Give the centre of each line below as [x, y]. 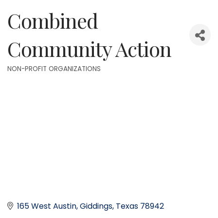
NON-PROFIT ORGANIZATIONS [54, 69]
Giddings [96, 206]
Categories [32, 78]
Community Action [89, 49]
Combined [53, 21]
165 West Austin [47, 206]
